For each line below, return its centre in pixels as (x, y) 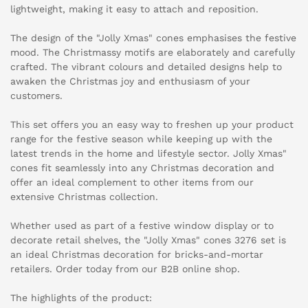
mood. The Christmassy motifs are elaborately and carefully (153, 53)
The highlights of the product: (81, 298)
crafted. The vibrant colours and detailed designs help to (146, 67)
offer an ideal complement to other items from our (132, 183)
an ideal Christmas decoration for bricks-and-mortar (137, 255)
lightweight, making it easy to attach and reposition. (134, 9)
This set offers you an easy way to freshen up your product (152, 125)
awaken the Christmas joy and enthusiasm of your (130, 81)
